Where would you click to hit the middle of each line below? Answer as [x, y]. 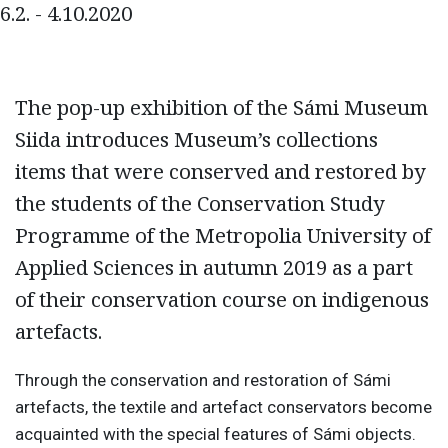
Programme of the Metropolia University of [223, 235]
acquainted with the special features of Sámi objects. [215, 433]
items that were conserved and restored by [220, 171]
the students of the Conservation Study [200, 203]
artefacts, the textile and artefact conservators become [223, 406]
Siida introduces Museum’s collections [196, 139]
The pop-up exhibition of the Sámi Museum [221, 107]
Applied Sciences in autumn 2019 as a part [214, 267]
